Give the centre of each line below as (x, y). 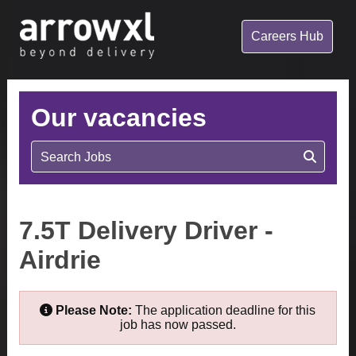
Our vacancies (118, 118)
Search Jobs (79, 157)
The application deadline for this (224, 310)
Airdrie (60, 260)
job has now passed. (178, 325)
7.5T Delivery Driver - (146, 230)
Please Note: (94, 310)
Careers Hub (288, 36)
